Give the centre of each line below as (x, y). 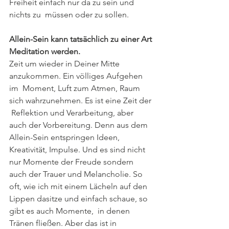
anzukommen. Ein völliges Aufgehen (77, 76)
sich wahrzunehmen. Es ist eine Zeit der (81, 100)
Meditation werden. (46, 51)
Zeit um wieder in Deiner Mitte (65, 64)
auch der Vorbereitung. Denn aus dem (79, 125)
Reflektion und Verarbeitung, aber (72, 113)
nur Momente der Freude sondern (73, 162)
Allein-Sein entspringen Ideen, (66, 137)
